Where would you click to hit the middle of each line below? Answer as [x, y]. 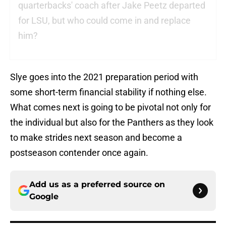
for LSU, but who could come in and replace [104, 21]
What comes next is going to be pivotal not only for [110, 107]
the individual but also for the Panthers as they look [112, 123]
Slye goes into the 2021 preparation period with [104, 77]
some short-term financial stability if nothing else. [108, 92]
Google [44, 197]
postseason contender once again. [79, 153]
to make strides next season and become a [96, 138]
